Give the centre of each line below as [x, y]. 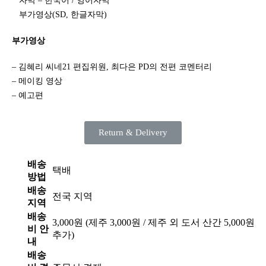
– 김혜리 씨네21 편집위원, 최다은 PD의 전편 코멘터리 [112, 67]
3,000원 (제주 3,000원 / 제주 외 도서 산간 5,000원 [153, 222]
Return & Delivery [133, 132]
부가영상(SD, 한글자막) [63, 15]
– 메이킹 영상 [37, 81]
